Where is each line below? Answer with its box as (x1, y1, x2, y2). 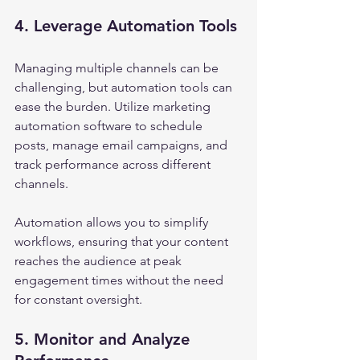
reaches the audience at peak (14, 253, 185, 268)
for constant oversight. (14, 292, 142, 307)
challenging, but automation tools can (14, 80, 235, 95)
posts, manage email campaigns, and (14, 137, 231, 153)
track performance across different (14, 157, 214, 172)
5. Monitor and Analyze (14, 329, 194, 349)
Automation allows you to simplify (14, 215, 211, 230)
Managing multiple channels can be (14, 60, 222, 76)
